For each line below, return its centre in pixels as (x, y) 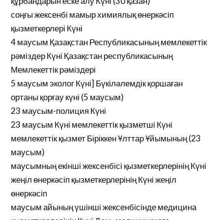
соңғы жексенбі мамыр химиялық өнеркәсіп (93, 14)
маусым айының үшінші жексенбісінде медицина (104, 207)
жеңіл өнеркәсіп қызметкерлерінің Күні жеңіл (94, 179)
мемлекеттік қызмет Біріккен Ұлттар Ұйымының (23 (106, 138)
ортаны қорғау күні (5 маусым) (68, 97)
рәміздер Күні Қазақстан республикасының (92, 56)
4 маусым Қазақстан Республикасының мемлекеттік (109, 42)
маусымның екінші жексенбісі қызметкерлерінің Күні (109, 166)
